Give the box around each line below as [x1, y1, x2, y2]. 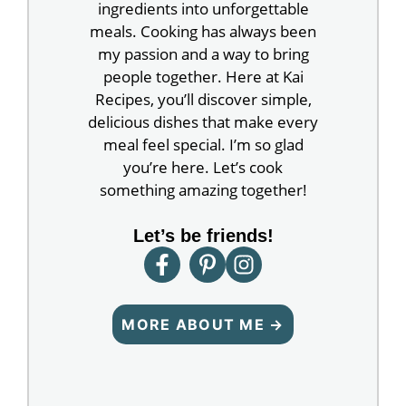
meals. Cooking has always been [90, 21, 316, 43]
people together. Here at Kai [102, 66, 304, 88]
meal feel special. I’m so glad [102, 134, 304, 156]
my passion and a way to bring [97, 43, 309, 65]
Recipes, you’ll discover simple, [94, 89, 312, 111]
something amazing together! [99, 179, 307, 201]
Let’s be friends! [132, 225, 274, 246]
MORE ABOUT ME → [121, 315, 285, 334]
